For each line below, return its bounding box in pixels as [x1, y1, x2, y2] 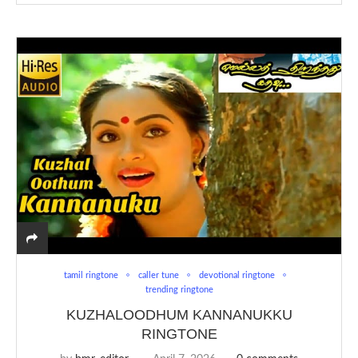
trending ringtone [145, 284, 213, 294]
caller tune [137, 270, 179, 280]
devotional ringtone [198, 270, 275, 280]
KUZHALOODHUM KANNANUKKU [66, 306, 292, 323]
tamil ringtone [63, 270, 118, 280]
